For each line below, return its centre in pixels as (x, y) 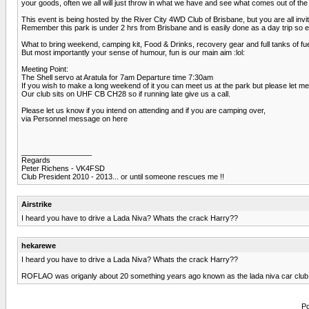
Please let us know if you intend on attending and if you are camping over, (143, 110)
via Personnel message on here (74, 118)
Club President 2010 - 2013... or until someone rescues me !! (123, 176)
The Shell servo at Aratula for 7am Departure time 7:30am (117, 77)
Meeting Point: (45, 69)
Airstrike (37, 204)
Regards (36, 160)
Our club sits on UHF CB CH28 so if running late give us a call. (126, 93)
